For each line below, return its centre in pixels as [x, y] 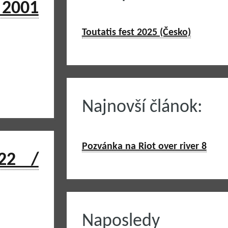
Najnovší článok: [142, 107]
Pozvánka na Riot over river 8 [144, 147]
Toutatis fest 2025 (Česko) [136, 33]
